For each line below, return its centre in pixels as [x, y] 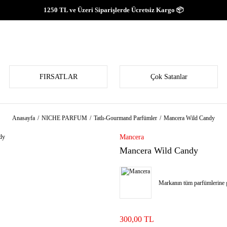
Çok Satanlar [169, 77]
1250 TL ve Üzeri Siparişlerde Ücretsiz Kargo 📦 [113, 10]
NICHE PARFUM [64, 118]
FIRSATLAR [58, 77]
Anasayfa [24, 118]
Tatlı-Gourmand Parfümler [125, 118]
